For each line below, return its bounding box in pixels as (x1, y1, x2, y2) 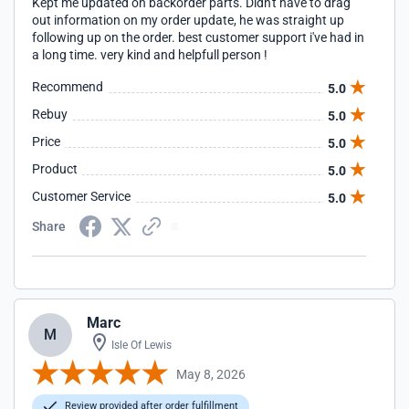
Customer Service (32, 189, 131, 204)
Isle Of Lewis (109, 339, 172, 351)
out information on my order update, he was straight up (32, 13, 344, 27)
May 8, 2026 (176, 366, 246, 382)
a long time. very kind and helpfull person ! (32, 47, 267, 62)
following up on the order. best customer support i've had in (32, 30, 364, 45)
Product (32, 162, 78, 176)
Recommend (32, 79, 103, 94)
